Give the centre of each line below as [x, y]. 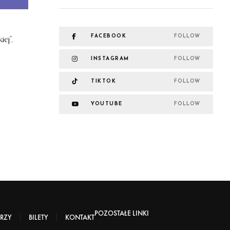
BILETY [39, 217]
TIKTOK [103, 82]
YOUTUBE [107, 104]
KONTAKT [80, 217]
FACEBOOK [109, 36]
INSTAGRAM [110, 59]
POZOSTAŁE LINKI [122, 213]
